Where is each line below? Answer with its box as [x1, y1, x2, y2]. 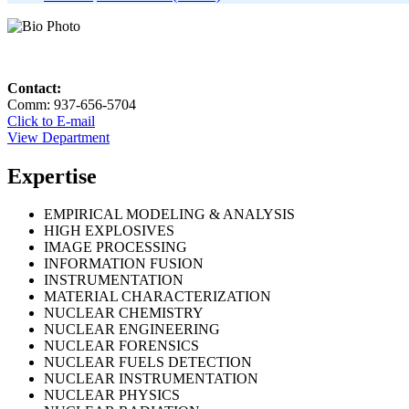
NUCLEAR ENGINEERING [44, 321, 220, 338]
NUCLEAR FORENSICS [44, 338, 199, 354]
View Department [7, 129, 110, 145]
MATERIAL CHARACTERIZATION [44, 288, 271, 305]
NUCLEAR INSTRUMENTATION [44, 371, 258, 387]
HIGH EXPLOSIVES [44, 223, 174, 239]
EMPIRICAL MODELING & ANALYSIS [44, 206, 295, 223]
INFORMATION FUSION [44, 256, 204, 272]
